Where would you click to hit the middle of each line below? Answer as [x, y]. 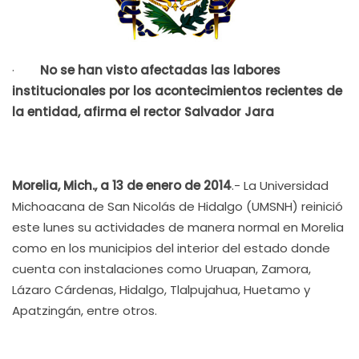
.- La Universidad [280, 186]
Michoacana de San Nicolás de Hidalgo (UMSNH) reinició [177, 206]
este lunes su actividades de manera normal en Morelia [178, 227]
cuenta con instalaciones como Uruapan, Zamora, [161, 269]
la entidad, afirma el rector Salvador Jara [143, 112]
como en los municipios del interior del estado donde [171, 248]
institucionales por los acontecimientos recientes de [177, 91]
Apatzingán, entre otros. [85, 311]
